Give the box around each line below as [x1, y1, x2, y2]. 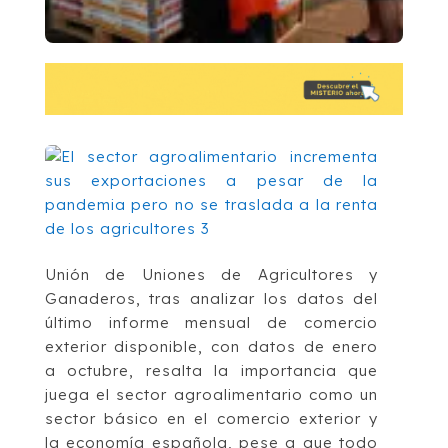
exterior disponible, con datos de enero [44, 336, 379, 356]
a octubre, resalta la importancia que [44, 360, 379, 380]
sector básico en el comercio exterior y [44, 408, 379, 428]
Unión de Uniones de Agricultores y [44, 264, 379, 284]
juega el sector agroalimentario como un [44, 384, 379, 404]
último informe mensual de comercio [44, 312, 379, 332]
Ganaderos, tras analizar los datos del [44, 288, 379, 308]
